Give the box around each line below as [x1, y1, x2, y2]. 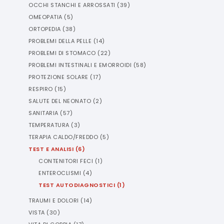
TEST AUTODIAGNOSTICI [38, 181, 115, 189]
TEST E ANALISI [28, 145, 73, 153]
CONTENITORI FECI [38, 157, 93, 165]
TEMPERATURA [28, 121, 69, 129]
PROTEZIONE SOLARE [28, 73, 88, 81]
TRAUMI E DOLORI [28, 196, 79, 204]
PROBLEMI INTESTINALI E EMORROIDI [28, 61, 131, 69]
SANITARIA [28, 109, 58, 117]
